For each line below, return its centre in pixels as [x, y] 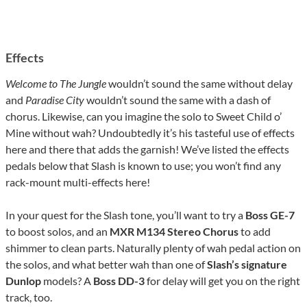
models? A [67, 281]
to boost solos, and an [58, 232]
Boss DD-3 [119, 281]
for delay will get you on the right [222, 281]
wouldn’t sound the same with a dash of [177, 100]
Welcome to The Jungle [57, 84]
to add [255, 232]
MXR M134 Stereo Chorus [174, 232]
